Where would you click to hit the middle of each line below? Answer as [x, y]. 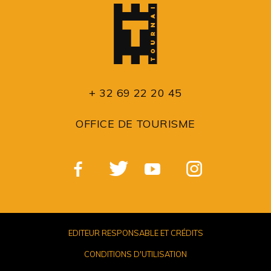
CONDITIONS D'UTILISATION [135, 254]
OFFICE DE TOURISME [135, 124]
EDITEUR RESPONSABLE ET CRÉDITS [135, 233]
